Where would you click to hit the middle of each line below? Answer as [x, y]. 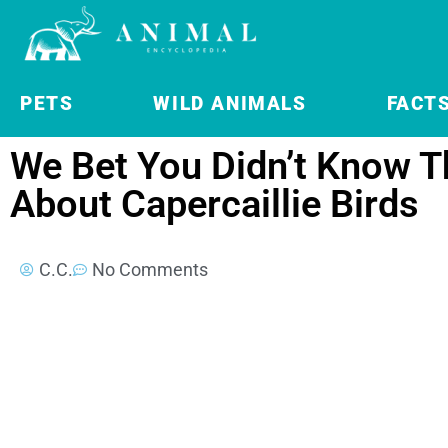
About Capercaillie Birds [214, 204]
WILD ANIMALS [230, 103]
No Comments [150, 269]
